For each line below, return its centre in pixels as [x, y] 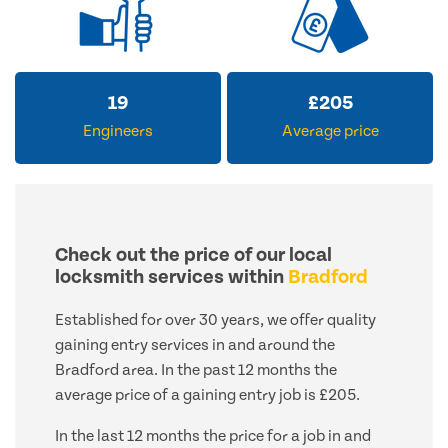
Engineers [117, 131]
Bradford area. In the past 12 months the [196, 370]
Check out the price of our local [193, 255]
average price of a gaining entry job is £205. [207, 395]
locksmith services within [171, 277]
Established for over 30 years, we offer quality [215, 320]
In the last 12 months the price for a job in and [213, 436]
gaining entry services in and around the [195, 345]
